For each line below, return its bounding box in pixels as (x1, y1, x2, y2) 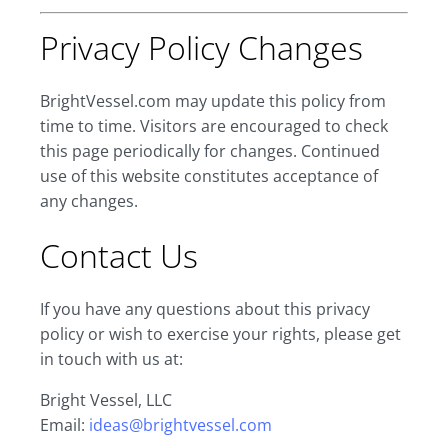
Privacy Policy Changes (40, 26, 363, 69)
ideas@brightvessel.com (89, 414, 272, 436)
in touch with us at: (40, 348, 183, 370)
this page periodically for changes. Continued (40, 140, 380, 162)
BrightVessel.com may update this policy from (40, 90, 386, 112)
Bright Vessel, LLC (40, 389, 172, 411)
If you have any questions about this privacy (40, 298, 370, 320)
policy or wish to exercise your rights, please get (40, 323, 401, 345)
